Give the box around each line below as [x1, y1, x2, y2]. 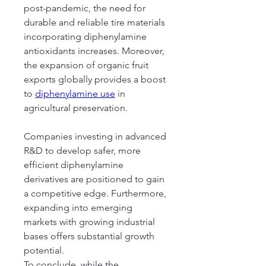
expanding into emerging [24, 202, 132, 213]
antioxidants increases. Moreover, [24, 45, 164, 56]
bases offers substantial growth [24, 230, 154, 242]
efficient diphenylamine [24, 159, 123, 170]
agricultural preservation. [24, 102, 128, 113]
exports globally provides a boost [24, 74, 166, 85]
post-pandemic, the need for [24, 2, 145, 14]
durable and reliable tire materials [24, 17, 165, 28]
